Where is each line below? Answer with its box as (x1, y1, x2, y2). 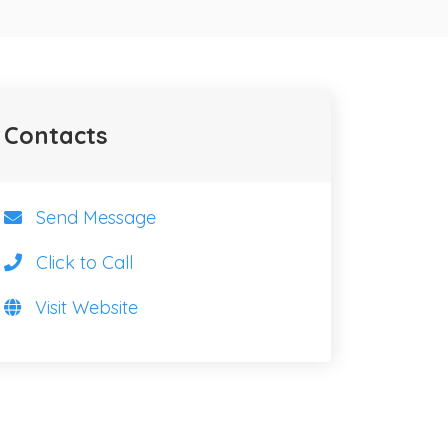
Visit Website (34, 296, 138, 320)
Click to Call (35, 251, 133, 275)
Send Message (35, 206, 156, 230)
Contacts (3, 121, 108, 151)
